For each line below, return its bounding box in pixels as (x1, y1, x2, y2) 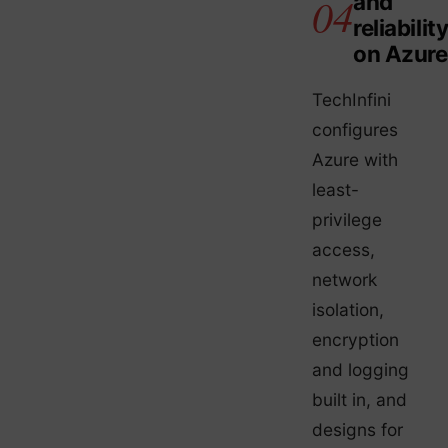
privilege (312, 208, 382, 230)
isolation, (312, 298, 384, 320)
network (312, 268, 377, 290)
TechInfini (312, 88, 391, 110)
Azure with (312, 148, 398, 170)
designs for (312, 418, 403, 440)
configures (312, 118, 398, 140)
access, (312, 238, 375, 260)
